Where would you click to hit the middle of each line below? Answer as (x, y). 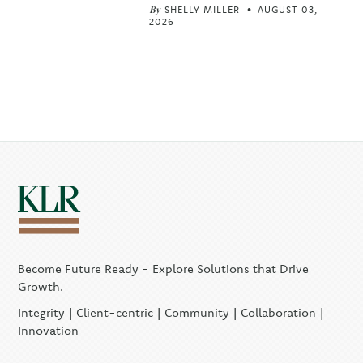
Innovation (49, 330)
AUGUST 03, (287, 9)
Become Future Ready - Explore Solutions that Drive (164, 269)
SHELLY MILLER (202, 9)
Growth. (41, 286)
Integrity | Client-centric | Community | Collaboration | (171, 312)
